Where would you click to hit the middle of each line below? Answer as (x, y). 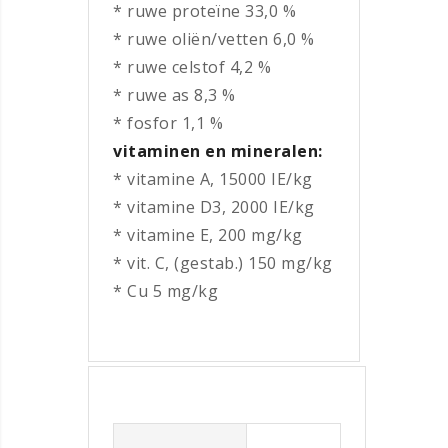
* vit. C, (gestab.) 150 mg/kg (223, 262)
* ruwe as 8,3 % (174, 94)
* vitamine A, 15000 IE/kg (213, 178)
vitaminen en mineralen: (218, 150)
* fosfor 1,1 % (168, 122)
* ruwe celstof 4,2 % (192, 66)
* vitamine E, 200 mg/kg (208, 234)
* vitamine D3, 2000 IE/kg (214, 206)
